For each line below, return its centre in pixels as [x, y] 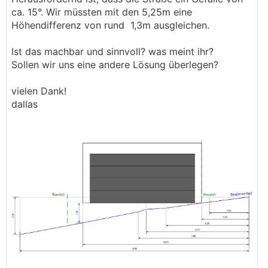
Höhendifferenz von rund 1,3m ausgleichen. [110, 25]
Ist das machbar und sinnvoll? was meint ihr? [112, 51]
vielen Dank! [39, 91]
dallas [25, 104]
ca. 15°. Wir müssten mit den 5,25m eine [102, 12]
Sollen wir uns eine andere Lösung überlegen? [115, 65]
